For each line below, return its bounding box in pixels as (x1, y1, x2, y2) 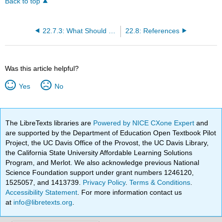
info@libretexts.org (11, 198, 73, 206)
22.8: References (125, 27, 180, 35)
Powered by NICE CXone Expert (93, 118, 197, 127)
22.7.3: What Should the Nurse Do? (108, 27, 115, 35)
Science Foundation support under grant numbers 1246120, (5, 168, 194, 176)
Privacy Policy (83, 178, 126, 186)
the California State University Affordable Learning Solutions (5, 148, 193, 157)
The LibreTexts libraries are (5, 118, 94, 127)
